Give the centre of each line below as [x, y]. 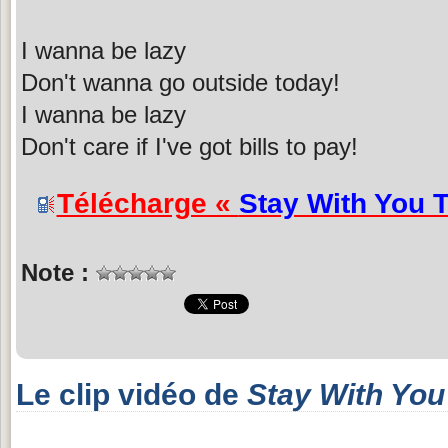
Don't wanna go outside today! [180, 82]
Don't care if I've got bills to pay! [189, 146]
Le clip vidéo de [131, 394]
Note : [58, 272]
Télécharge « [147, 203]
